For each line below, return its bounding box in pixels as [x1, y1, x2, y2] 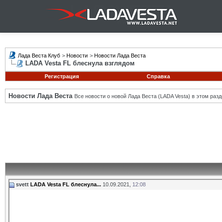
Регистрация [44, 73, 79, 79]
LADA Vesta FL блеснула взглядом [25, 59, 135, 67]
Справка [146, 73, 170, 79]
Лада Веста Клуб [18, 53, 60, 58]
